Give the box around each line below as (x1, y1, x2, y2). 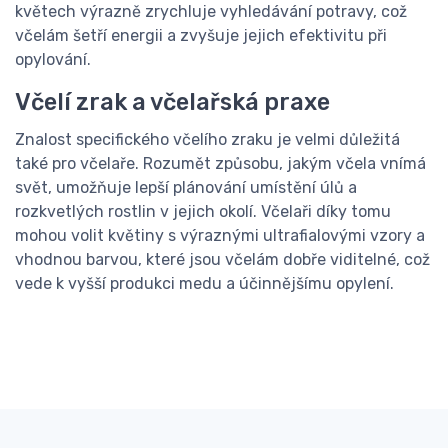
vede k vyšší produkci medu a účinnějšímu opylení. (15, 274, 394, 293)
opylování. (15, 50, 91, 69)
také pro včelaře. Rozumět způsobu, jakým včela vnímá (15, 154, 426, 173)
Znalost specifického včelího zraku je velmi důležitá (15, 130, 400, 149)
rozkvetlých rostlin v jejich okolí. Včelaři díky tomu (15, 202, 391, 221)
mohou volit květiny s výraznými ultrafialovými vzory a (15, 226, 425, 245)
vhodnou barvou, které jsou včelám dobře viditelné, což (15, 250, 430, 269)
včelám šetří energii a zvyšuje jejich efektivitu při (15, 26, 387, 45)
